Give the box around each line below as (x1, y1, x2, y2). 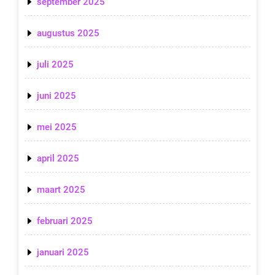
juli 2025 (37, 59, 74, 71)
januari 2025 (37, 247, 89, 258)
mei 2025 (37, 122, 77, 133)
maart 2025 (37, 184, 85, 196)
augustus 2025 (37, 28, 99, 39)
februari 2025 (37, 215, 93, 227)
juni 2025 (37, 90, 76, 102)
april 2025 (37, 153, 79, 165)
